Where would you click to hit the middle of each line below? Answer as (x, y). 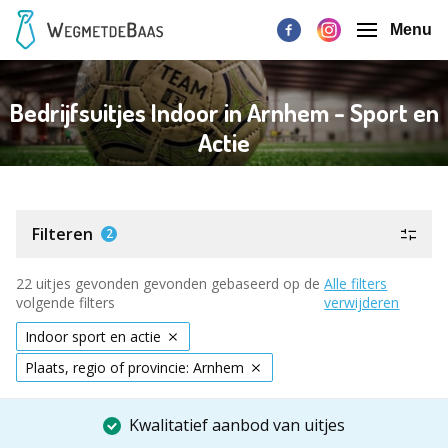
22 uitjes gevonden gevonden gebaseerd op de (168, 283)
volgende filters (65, 302)
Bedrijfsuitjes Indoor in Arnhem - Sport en (224, 112)
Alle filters (356, 283)
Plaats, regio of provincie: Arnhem (134, 367)
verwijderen (362, 302)
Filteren (62, 234)
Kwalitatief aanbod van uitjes (237, 425)
